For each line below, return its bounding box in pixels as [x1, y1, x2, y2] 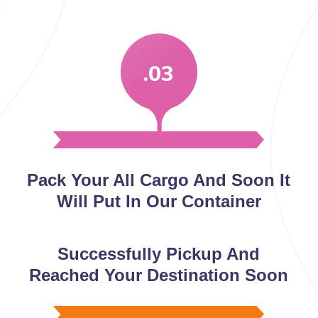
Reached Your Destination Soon [29, 265, 289, 285]
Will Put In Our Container [56, 192, 261, 212]
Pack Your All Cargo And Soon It [27, 170, 291, 190]
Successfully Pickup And [57, 244, 261, 264]
